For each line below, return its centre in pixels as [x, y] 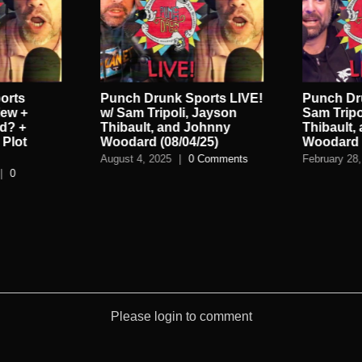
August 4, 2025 [135, 159]
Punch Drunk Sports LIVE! [181, 99]
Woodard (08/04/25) [159, 142]
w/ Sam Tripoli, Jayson [168, 113]
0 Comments [218, 159]
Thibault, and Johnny [165, 128]
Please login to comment [181, 316]
